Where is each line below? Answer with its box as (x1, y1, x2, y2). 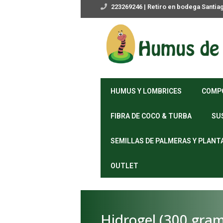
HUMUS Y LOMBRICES (111, 87, 182, 95)
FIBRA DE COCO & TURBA (111, 112, 192, 120)
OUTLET (111, 162, 138, 170)
